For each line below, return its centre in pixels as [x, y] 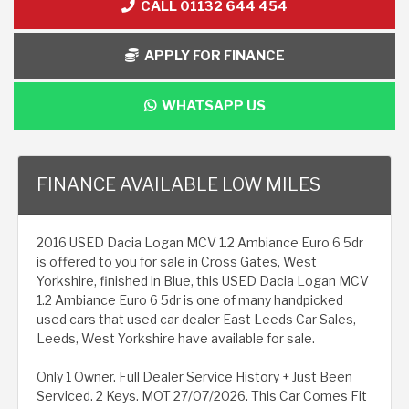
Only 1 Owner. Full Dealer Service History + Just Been [194, 376]
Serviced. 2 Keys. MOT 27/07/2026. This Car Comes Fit [202, 395]
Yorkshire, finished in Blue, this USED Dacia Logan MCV [203, 280]
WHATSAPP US [210, 105]
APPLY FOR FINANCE [211, 55]
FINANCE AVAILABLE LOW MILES [178, 184]
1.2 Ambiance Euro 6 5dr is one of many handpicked [190, 299]
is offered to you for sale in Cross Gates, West [177, 261]
